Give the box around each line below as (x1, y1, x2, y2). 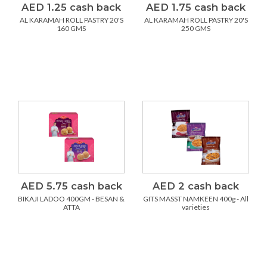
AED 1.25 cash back (21, 1, 121, 14)
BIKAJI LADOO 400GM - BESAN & (18, 194, 125, 204)
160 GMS (57, 24, 86, 33)
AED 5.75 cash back (20, 180, 122, 193)
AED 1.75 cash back (146, 1, 246, 14)
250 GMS (181, 24, 210, 33)
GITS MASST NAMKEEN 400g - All (143, 194, 249, 204)
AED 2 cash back (153, 180, 239, 193)
